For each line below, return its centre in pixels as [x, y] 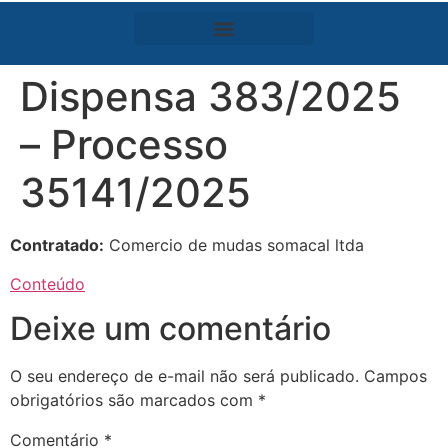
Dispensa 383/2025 [210, 97]
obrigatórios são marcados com [134, 400]
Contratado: [57, 245]
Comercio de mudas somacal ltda [234, 245]
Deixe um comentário [170, 329]
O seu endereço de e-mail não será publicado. [184, 376]
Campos [395, 376]
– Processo [124, 145]
